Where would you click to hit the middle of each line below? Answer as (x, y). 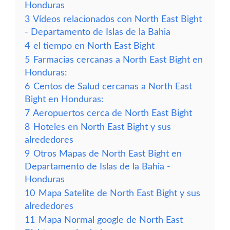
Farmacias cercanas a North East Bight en (118, 60)
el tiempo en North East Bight (94, 46)
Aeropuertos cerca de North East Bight (112, 113)
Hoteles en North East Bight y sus (102, 127)
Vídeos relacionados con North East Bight (117, 19)
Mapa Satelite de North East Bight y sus (119, 193)
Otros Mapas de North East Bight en (108, 154)
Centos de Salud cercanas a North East (113, 87)
